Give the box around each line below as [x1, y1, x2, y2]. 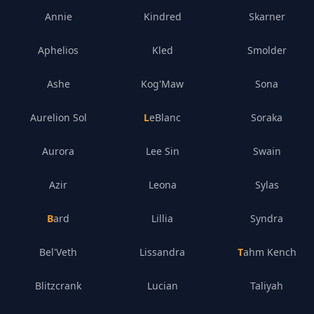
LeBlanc [149, 111, 182, 124]
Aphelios [38, 43, 79, 57]
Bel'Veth [39, 245, 78, 259]
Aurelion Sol [29, 111, 87, 124]
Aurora [42, 144, 75, 158]
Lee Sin [145, 144, 179, 158]
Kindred [143, 10, 182, 23]
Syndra [250, 212, 284, 225]
